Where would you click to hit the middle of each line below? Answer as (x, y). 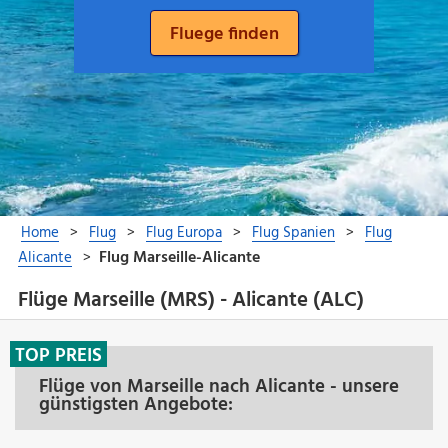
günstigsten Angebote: (136, 404)
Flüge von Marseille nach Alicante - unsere (219, 386)
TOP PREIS (58, 355)
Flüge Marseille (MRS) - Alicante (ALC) (190, 301)
